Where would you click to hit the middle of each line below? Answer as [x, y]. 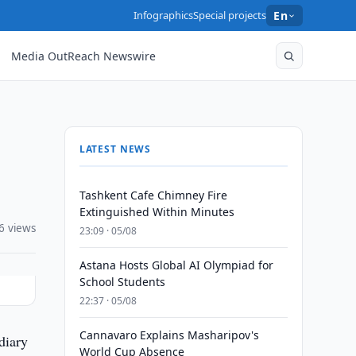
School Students [122, 282]
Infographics [164, 15]
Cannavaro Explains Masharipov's [169, 335]
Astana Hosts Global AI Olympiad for [176, 265]
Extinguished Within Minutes [157, 212]
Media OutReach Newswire [84, 56]
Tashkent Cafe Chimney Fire [153, 195]
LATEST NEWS [115, 149]
